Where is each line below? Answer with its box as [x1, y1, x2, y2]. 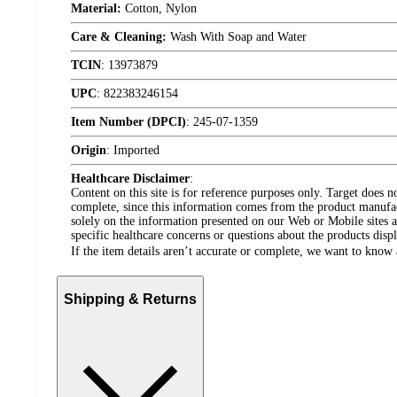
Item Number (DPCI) [71, 114, 186, 128]
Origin [71, 143, 106, 157]
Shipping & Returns [64, 292, 197, 307]
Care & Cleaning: [71, 29, 167, 43]
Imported [113, 143, 160, 157]
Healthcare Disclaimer [71, 171, 190, 185]
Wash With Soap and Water [167, 29, 307, 43]
